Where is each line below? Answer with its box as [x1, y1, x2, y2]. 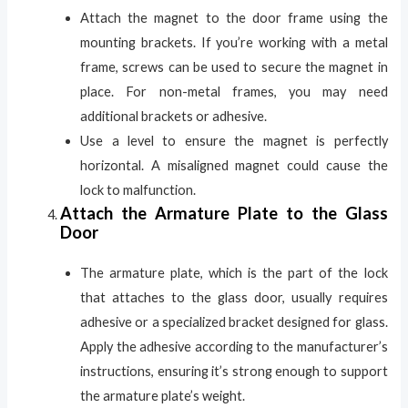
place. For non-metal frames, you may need [80, 83, 388, 99]
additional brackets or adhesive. [80, 107, 268, 124]
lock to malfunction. [80, 181, 197, 198]
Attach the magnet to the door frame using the [80, 9, 388, 25]
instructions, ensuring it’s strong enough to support [80, 362, 388, 379]
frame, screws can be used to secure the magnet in [80, 58, 388, 75]
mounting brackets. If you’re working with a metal [80, 34, 388, 50]
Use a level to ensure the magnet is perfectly [80, 132, 388, 148]
